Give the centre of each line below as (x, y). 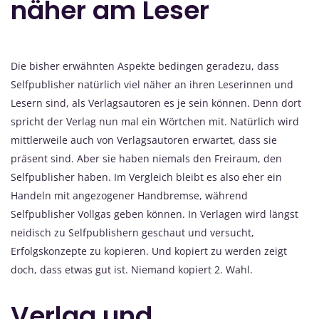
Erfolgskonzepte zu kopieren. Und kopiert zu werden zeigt (149, 251)
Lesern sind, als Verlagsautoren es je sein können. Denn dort (156, 103)
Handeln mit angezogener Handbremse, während (129, 195)
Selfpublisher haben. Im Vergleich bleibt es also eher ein (146, 177)
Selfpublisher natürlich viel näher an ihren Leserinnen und (152, 84)
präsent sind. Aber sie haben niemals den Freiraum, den (146, 158)
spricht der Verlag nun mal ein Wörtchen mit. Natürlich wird (155, 121)
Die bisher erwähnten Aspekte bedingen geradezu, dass (145, 66)
